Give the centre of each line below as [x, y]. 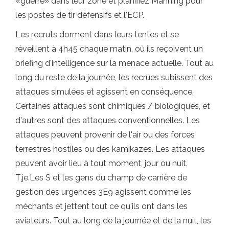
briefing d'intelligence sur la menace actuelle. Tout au [114, 63]
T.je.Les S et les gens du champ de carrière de [101, 177]
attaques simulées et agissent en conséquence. [105, 91]
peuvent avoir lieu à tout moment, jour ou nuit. [101, 163]
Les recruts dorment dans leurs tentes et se [97, 34]
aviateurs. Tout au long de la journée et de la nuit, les [113, 220]
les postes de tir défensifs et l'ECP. [80, 15]
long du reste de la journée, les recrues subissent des [114, 77]
